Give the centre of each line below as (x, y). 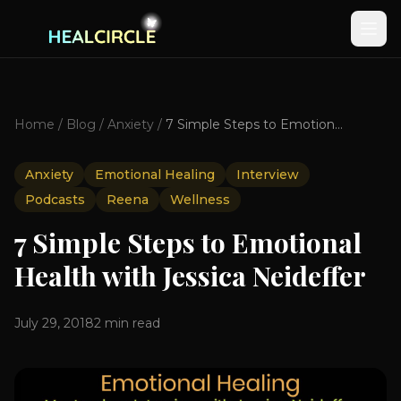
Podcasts (55, 200)
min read (131, 323)
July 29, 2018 (54, 323)
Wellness (200, 200)
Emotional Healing (155, 175)
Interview (268, 175)
